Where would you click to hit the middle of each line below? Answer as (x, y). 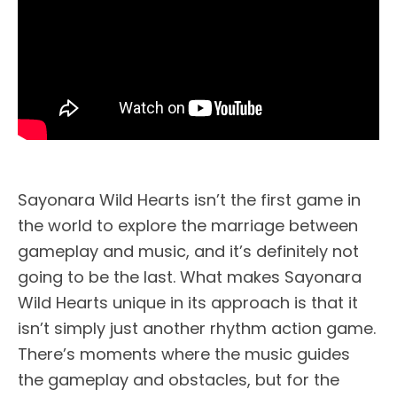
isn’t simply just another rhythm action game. (197, 328)
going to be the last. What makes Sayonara (190, 276)
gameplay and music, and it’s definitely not (188, 251)
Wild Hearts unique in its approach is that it (188, 302)
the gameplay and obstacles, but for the (179, 379)
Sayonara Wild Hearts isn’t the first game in (189, 199)
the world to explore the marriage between (188, 225)
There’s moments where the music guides (184, 354)
